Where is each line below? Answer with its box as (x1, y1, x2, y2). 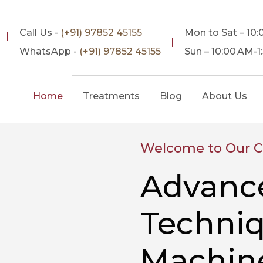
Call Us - (19, 27, 61, 38)
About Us (202, 90, 248, 102)
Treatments (83, 90, 140, 102)
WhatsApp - (19, 46, 80, 57)
